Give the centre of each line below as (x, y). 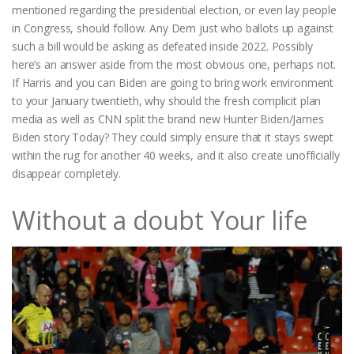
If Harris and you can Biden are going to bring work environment (173, 82)
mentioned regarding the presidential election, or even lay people (174, 9)
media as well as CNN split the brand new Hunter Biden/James (168, 119)
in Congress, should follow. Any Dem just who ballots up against (173, 28)
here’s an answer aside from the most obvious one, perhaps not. (174, 64)
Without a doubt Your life (160, 220)
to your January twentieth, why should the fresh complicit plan (167, 100)
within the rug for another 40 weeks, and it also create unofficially (176, 155)
